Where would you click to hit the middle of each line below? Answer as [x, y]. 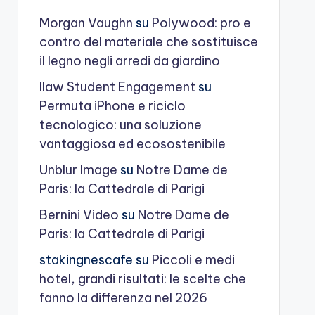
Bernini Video [79, 215]
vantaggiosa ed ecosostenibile [132, 144]
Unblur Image [78, 170]
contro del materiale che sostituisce [148, 42]
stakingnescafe [86, 260]
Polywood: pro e [201, 23]
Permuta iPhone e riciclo [112, 106]
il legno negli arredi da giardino [129, 61]
